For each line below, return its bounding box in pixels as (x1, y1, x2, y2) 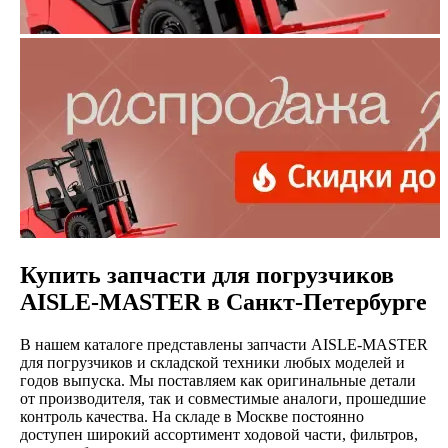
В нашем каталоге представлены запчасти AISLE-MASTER (19, 335, 428, 353)
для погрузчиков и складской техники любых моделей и (19, 353, 405, 371)
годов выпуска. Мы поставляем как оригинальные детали (19, 371, 416, 389)
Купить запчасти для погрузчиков (19, 261, 394, 288)
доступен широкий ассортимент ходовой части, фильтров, (19, 425, 418, 443)
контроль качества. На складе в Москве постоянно (19, 407, 364, 425)
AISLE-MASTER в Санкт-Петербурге (19, 288, 427, 315)
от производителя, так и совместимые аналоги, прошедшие (19, 389, 426, 407)
